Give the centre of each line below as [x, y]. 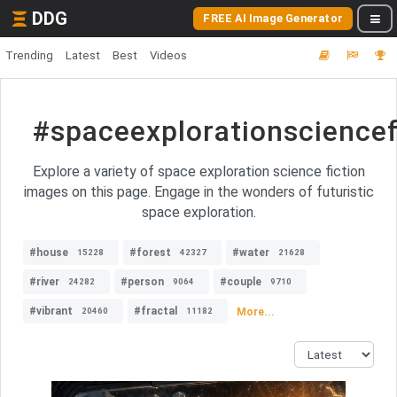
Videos [168, 55]
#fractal [156, 311]
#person [142, 282]
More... [256, 311]
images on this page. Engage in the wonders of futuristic [198, 192]
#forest [150, 253]
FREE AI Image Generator [273, 18]
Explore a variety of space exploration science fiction [198, 171]
